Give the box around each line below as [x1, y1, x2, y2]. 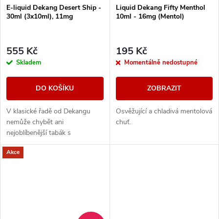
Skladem [16, 58, 41, 67]
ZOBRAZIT [147, 83, 181, 93]
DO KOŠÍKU [36, 83, 74, 93]
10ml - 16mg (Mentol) [115, 11, 184, 21]
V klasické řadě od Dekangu [6, 106, 90, 116]
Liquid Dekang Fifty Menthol [115, 2, 205, 12]
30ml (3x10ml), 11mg [6, 11, 73, 21]
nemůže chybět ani [6, 117, 64, 127]
